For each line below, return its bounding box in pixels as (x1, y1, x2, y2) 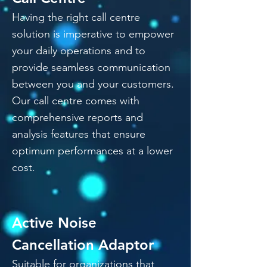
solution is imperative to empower (12, 27, 174, 41)
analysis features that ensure (12, 128, 145, 141)
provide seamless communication (12, 61, 170, 74)
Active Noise (12, 214, 97, 231)
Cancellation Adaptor (12, 236, 154, 253)
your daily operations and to (12, 44, 145, 57)
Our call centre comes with (12, 94, 139, 107)
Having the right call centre (12, 11, 140, 24)
